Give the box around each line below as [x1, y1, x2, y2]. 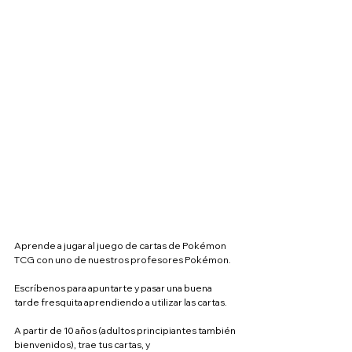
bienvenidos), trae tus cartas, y [14, 339, 152, 350]
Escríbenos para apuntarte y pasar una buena [14, 282, 214, 294]
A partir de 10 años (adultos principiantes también [14, 324, 237, 336]
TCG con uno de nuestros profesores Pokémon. [14, 254, 231, 266]
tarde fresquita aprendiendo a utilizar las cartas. [14, 296, 227, 308]
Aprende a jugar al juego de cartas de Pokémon [14, 240, 228, 251]
